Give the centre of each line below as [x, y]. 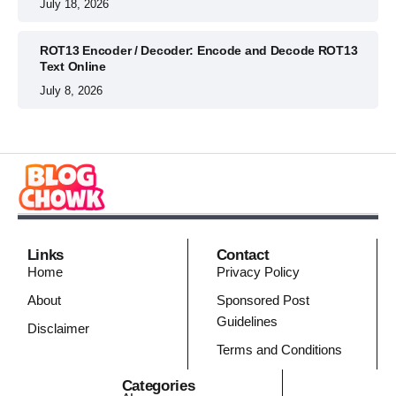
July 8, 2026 [71, 90]
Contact [243, 255]
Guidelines [247, 322]
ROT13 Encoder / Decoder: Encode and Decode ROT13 [199, 51]
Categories [158, 386]
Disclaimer [58, 329]
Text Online [73, 67]
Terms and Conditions [279, 350]
